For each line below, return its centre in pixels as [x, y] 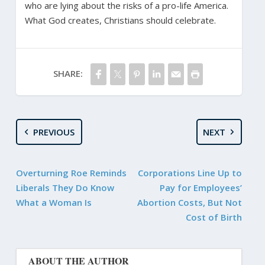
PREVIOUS [54, 132]
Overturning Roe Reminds [71, 173]
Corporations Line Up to [190, 173]
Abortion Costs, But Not [190, 203]
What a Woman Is [54, 203]
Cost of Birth [214, 217]
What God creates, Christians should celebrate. [120, 20]
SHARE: [68, 74]
